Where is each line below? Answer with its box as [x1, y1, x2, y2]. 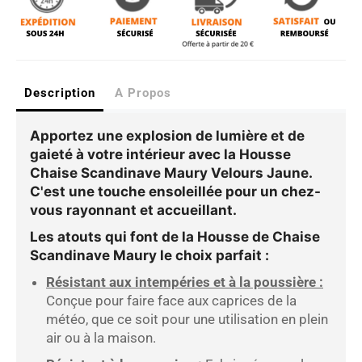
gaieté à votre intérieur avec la [30, 146, 239, 163]
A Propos [115, 86, 171, 101]
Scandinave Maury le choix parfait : [30, 247, 269, 264]
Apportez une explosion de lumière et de [30, 128, 305, 145]
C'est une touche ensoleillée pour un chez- [30, 183, 321, 200]
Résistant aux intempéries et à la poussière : [46, 274, 323, 291]
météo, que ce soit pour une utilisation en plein [46, 311, 328, 328]
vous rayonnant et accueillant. [30, 202, 237, 219]
